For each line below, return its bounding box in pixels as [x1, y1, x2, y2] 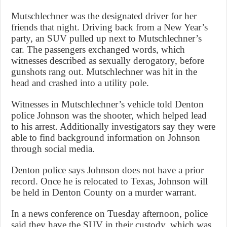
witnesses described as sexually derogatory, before [11, 55, 205, 66]
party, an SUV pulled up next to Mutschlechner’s [11, 33, 202, 44]
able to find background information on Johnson [11, 132, 201, 143]
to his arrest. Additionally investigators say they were [11, 121, 216, 132]
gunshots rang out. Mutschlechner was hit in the [11, 66, 198, 78]
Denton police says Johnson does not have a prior [11, 165, 204, 176]
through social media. [11, 143, 95, 155]
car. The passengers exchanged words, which [11, 44, 185, 55]
